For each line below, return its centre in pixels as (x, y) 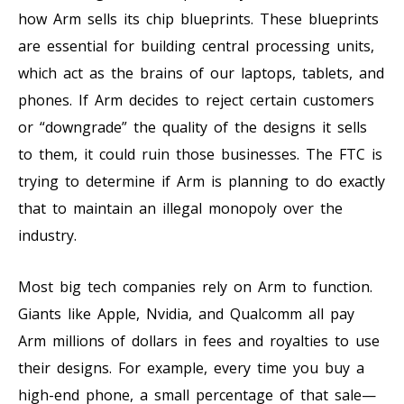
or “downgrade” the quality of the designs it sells (193, 127)
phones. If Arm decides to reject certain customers (196, 100)
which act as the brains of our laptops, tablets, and (201, 73)
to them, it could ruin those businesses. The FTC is (200, 154)
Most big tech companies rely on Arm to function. (195, 286)
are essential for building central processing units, (196, 46)
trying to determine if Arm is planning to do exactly (202, 181)
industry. (47, 235)
